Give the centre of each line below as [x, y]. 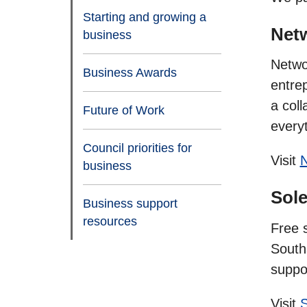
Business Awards [130, 72]
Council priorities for [137, 148]
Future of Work [124, 110]
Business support [130, 203]
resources [110, 221]
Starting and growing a [145, 17]
